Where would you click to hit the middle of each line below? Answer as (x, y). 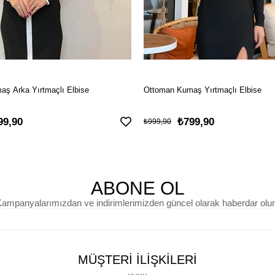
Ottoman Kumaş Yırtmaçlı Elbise (203, 90)
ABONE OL (137, 188)
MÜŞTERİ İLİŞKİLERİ (137, 260)
